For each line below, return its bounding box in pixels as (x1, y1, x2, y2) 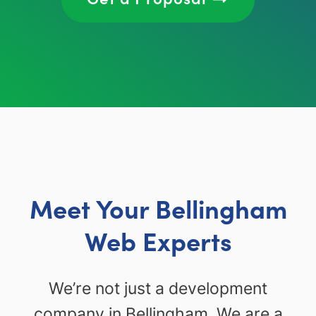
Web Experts (84, 223, 232, 258)
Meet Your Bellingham (29, 190, 287, 226)
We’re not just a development (49, 279, 267, 298)
